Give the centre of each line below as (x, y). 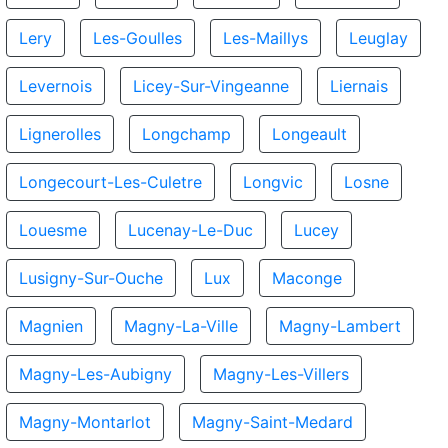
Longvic (273, 182)
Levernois (55, 86)
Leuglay (378, 38)
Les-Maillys (265, 38)
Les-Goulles (137, 38)
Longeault (309, 134)
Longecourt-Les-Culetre (110, 182)
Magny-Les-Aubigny (95, 374)
